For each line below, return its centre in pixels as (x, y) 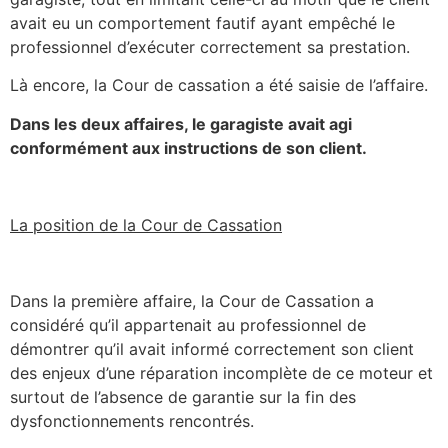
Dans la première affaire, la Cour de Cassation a (192, 301)
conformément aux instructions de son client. (188, 147)
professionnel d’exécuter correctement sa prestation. (210, 47)
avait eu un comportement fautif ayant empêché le (202, 23)
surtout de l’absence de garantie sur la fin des (183, 397)
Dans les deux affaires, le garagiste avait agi (181, 123)
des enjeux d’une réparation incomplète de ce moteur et (221, 373)
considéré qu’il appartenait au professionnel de (188, 325)
